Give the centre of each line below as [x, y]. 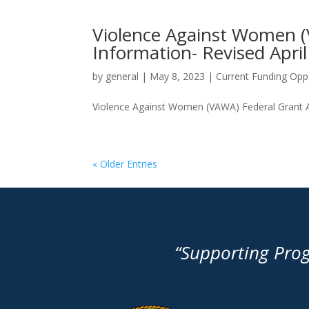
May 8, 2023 [178, 77]
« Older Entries [125, 164]
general [122, 77]
